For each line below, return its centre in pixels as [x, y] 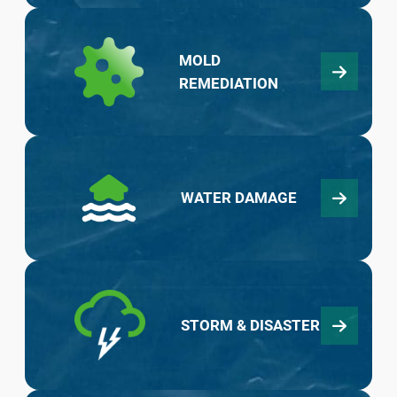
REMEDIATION [229, 83]
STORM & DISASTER [250, 325]
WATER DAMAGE [239, 198]
